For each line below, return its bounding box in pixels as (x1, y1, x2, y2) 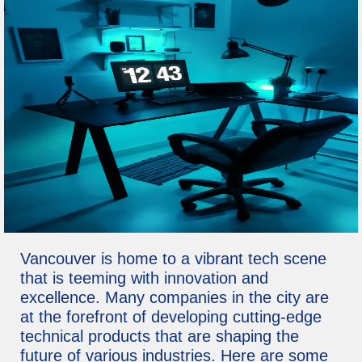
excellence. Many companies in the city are (20, 288, 329, 306)
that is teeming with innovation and (20, 268, 268, 287)
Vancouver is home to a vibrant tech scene (20, 249, 326, 267)
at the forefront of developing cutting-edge (20, 307, 322, 326)
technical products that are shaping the (20, 326, 299, 345)
